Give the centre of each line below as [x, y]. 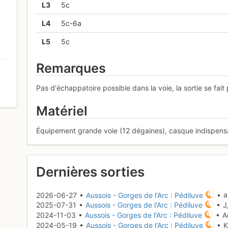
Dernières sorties [91, 172]
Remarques [71, 68]
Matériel [62, 111]
